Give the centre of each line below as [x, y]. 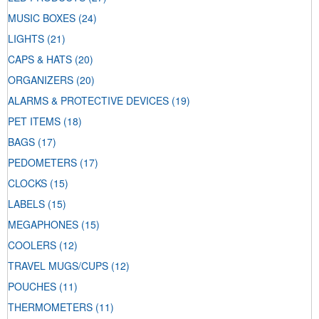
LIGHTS [26, 39]
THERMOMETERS [50, 307]
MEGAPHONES [43, 225]
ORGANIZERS [41, 80]
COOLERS [32, 245]
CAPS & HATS [40, 59]
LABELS [26, 204]
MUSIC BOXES [42, 18]
